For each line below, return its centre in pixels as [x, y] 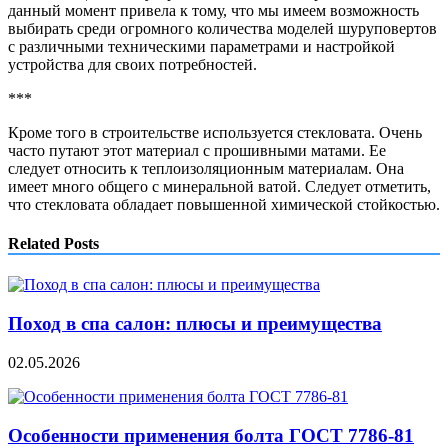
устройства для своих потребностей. [132, 64]
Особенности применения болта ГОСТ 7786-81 [211, 435]
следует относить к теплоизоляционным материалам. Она [206, 168]
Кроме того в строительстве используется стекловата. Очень [215, 132]
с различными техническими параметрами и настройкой [201, 46]
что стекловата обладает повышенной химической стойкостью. [224, 204]
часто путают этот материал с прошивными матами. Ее [197, 150]
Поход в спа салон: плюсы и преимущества [195, 324]
